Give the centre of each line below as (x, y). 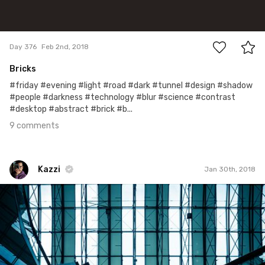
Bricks (23, 69)
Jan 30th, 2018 (230, 169)
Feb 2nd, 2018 (65, 47)
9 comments (34, 125)
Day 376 (23, 47)
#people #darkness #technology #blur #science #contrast (122, 97)
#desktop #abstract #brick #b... (71, 109)
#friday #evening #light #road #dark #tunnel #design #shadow (131, 85)
